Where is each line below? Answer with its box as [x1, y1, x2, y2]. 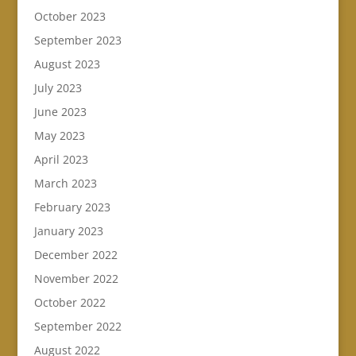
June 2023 [33, 104, 87, 120]
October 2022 [33, 295, 106, 311]
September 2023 [33, 33, 122, 48]
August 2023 [33, 56, 100, 72]
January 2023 [33, 223, 103, 239]
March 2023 [33, 176, 97, 192]
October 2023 [33, 9, 106, 25]
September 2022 [33, 319, 122, 335]
